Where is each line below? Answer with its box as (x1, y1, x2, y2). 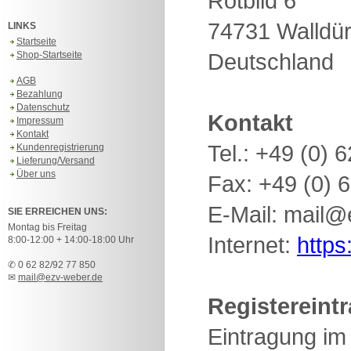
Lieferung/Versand (16, 155, 95, 166)
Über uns (16, 168, 56, 179)
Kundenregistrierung (16, 142, 104, 153)
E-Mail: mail (208, 201, 324, 227)
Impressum (16, 115, 63, 126)
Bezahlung (16, 89, 63, 100)
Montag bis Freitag (8, 222, 87, 233)
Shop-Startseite (16, 49, 82, 60)
